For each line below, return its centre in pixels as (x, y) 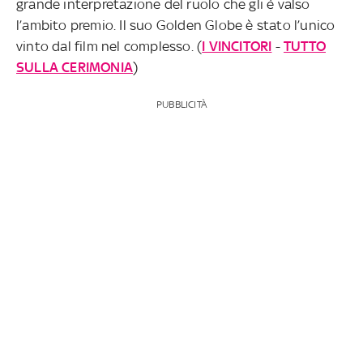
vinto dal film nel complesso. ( (109, 46)
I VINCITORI (237, 46)
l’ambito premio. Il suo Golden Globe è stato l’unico (176, 25)
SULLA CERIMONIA (75, 67)
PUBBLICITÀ (181, 104)
